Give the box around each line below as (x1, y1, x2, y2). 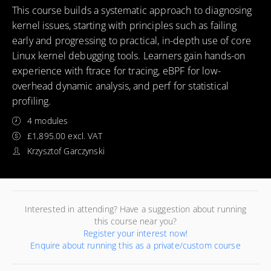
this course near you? (94, 215, 177, 227)
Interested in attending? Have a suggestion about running (24, 203, 247, 215)
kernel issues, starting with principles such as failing (12, 19, 237, 32)
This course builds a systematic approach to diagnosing (12, 4, 252, 17)
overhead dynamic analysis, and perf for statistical (12, 79, 229, 93)
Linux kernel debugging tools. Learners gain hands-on (12, 49, 246, 62)
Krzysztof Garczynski (27, 145, 105, 157)
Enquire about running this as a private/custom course (30, 240, 241, 251)
